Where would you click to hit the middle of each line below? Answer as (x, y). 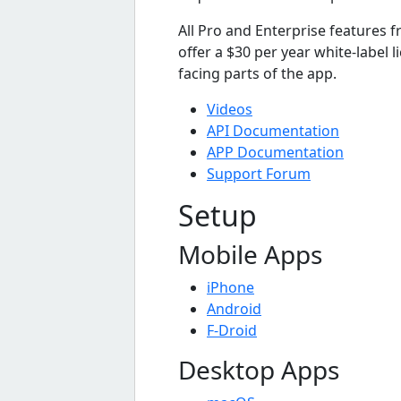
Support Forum (259, 173)
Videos (230, 109)
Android (234, 308)
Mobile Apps (250, 254)
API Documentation (273, 130)
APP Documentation (275, 152)
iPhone (230, 287)
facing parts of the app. (257, 73)
